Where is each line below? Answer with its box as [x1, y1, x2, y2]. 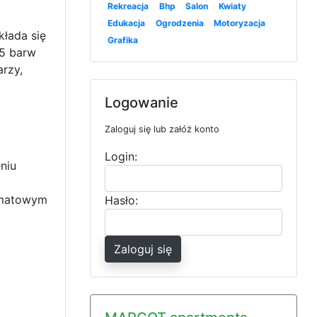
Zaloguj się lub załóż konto [104, 124, 219, 135]
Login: [104, 149, 137, 164]
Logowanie [104, 94, 178, 112]
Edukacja [108, 18, 146, 29]
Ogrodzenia [155, 18, 204, 29]
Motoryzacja [214, 18, 266, 29]
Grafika [108, 35, 139, 46]
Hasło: [104, 193, 138, 208]
